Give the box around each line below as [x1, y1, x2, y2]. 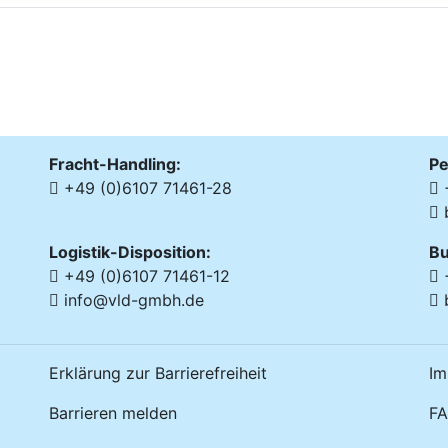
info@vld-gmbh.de [59, 289, 204, 310]
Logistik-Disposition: [49, 241, 211, 262]
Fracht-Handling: [49, 153, 181, 174]
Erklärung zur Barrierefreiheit [49, 362, 267, 383]
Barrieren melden [49, 402, 177, 423]
